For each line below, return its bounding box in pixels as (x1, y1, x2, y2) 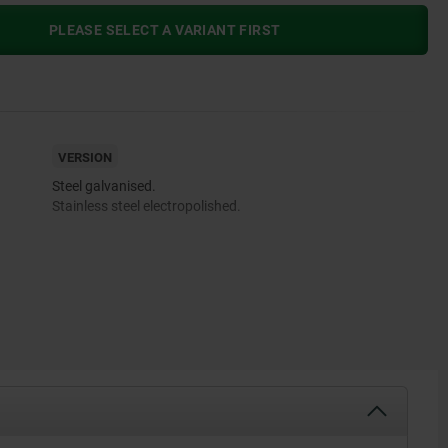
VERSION (57, 150, 112, 166)
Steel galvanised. (51, 178, 156, 195)
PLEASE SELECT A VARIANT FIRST (48, 22, 281, 39)
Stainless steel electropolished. (51, 198, 241, 215)
